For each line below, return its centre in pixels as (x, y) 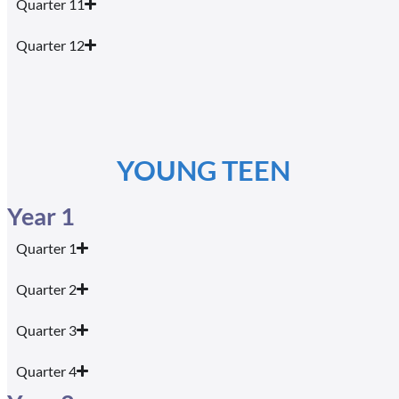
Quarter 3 (46, 330)
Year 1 (41, 216)
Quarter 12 (50, 45)
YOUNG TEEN (203, 170)
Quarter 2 (46, 289)
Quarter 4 (46, 370)
